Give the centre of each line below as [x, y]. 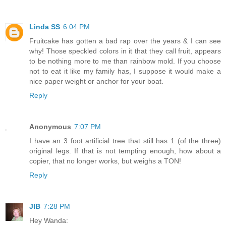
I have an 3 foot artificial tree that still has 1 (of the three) [125, 141]
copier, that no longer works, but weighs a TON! [105, 161]
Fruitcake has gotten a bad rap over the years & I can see [125, 41]
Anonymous [50, 127]
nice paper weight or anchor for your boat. [96, 81]
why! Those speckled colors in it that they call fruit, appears [125, 51]
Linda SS [45, 27]
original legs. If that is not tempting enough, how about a [125, 151]
